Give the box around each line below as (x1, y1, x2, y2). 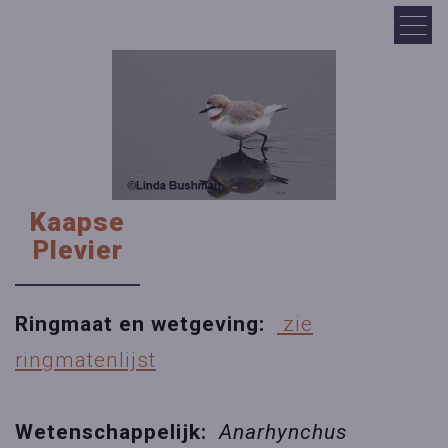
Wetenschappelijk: (15, 420, 219, 445)
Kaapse (30, 207, 126, 238)
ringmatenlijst (15, 348, 156, 373)
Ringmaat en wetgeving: (15, 312, 277, 337)
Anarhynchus (219, 420, 348, 445)
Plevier (32, 235, 123, 266)
